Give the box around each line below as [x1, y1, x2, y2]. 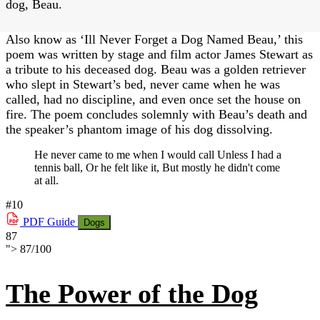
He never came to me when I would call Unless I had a [34, 148, 281, 161]
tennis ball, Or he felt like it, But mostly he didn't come [34, 161, 280, 174]
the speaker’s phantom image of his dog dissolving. [6, 121, 273, 136]
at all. [34, 174, 59, 186]
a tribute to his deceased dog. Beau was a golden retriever [6, 61, 306, 76]
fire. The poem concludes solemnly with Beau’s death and [6, 106, 307, 121]
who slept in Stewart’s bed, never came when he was [6, 76, 280, 91]
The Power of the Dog [6, 279, 258, 309]
